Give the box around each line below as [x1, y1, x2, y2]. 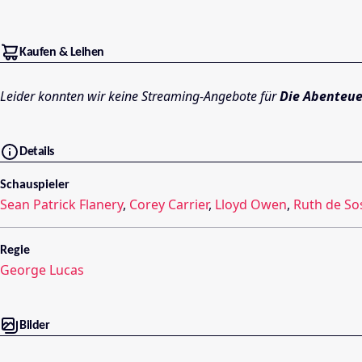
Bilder [19, 319, 49, 333]
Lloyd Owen [215, 196, 287, 214]
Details [19, 145, 54, 159]
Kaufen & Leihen [19, 45, 104, 59]
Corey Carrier [129, 196, 208, 214]
